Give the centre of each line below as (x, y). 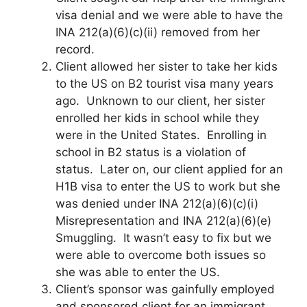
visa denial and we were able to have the (169, 15)
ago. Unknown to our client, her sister (160, 100)
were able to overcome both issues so (161, 255)
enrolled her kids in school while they (157, 118)
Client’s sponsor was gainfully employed (165, 289)
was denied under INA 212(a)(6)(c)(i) (157, 203)
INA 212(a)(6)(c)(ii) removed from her (158, 32)
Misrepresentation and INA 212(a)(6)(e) (163, 220)
